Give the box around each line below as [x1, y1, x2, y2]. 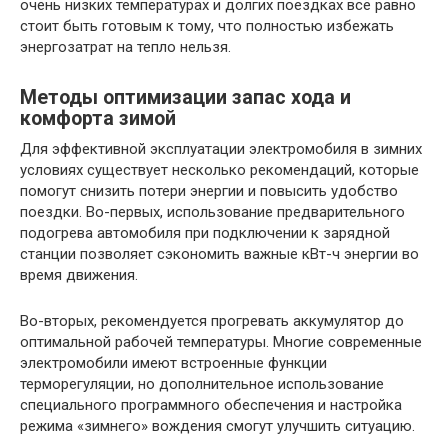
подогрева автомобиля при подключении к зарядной [20, 224, 390, 242]
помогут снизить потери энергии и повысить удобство [20, 182, 398, 200]
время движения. [20, 266, 138, 284]
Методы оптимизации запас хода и [20, 86, 351, 110]
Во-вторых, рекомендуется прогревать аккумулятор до [20, 312, 404, 330]
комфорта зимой [20, 107, 176, 131]
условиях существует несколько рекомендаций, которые [20, 161, 419, 179]
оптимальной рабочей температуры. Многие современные [20, 333, 422, 351]
